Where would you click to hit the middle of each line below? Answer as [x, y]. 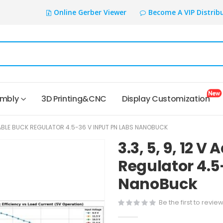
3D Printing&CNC [74, 99]
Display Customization [167, 99]
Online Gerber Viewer [90, 12]
